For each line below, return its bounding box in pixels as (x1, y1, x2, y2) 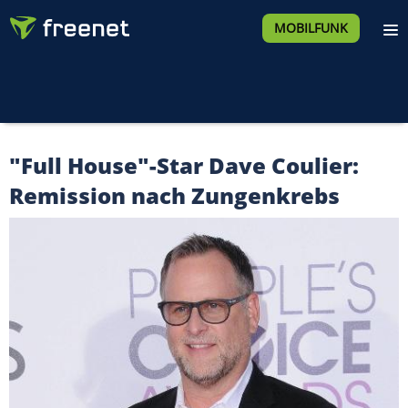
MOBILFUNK (273, 19, 348, 36)
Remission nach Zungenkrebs (9, 180, 340, 210)
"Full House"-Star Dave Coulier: (9, 150, 359, 180)
